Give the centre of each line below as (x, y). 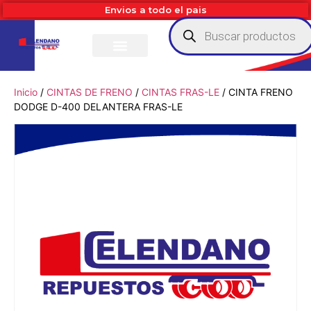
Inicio (26, 92)
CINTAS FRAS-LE (180, 92)
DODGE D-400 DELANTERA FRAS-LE (98, 107)
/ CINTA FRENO (256, 92)
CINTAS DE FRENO (90, 92)
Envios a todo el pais (155, 10)
